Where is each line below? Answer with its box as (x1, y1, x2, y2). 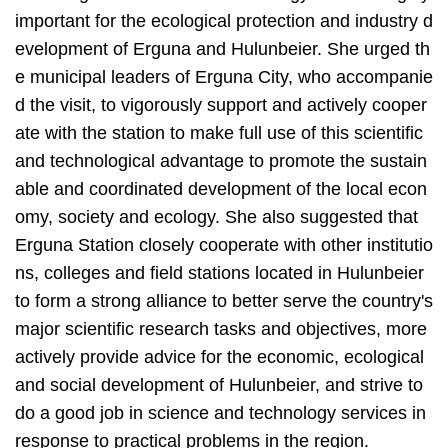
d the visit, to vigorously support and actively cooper (15, 95, 427, 116)
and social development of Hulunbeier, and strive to (15, 375, 423, 396)
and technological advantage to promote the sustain (15, 151, 427, 172)
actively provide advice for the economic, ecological (15, 347, 424, 368)
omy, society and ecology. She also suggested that (15, 207, 418, 228)
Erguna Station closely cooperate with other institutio (15, 235, 433, 256)
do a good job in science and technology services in (15, 403, 426, 424)
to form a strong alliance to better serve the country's (15, 291, 433, 312)
